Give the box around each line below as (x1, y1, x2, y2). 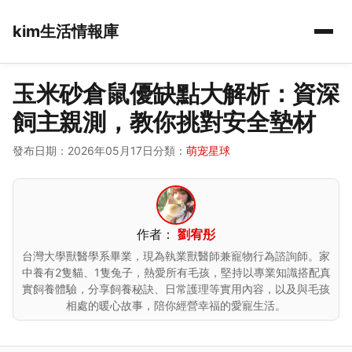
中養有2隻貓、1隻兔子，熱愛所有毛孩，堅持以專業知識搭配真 (21, 266, 331, 279)
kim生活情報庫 (13, 22, 119, 41)
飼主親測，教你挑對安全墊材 (13, 108, 317, 136)
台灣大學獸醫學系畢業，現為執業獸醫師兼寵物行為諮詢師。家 (22, 249, 330, 262)
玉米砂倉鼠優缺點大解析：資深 (13, 79, 339, 108)
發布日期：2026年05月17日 (13, 144, 153, 157)
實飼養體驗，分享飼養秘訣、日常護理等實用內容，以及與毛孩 (22, 282, 330, 295)
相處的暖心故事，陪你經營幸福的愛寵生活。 (66, 299, 286, 312)
